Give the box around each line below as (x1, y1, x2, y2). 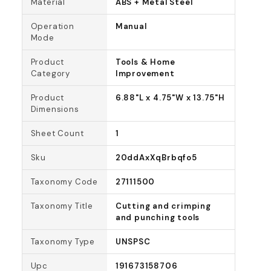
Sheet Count (30, 128, 84, 139)
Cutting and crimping (115, 201, 211, 212)
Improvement (115, 68, 175, 79)
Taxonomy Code (30, 177, 98, 188)
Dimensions (30, 104, 79, 115)
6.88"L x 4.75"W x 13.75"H (115, 93, 225, 103)
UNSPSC (115, 237, 151, 247)
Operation (30, 21, 74, 32)
